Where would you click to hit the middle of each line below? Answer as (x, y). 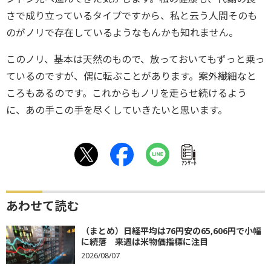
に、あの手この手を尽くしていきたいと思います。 (117, 110)
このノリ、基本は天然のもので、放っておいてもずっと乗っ (135, 59)
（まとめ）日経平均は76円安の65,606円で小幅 (171, 231)
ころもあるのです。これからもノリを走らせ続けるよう (126, 93)
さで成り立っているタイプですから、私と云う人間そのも (132, 16)
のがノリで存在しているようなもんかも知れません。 (122, 33)
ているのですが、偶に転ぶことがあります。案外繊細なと (131, 76)
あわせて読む (42, 206)
